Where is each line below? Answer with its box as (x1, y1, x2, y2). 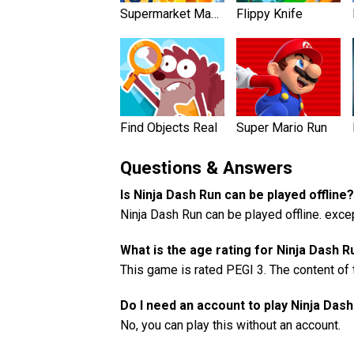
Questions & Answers (120, 156, 292, 178)
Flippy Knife (236, 6, 303, 21)
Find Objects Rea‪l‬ (120, 119, 217, 135)
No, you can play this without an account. (120, 317, 341, 333)
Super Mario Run (236, 119, 327, 135)
